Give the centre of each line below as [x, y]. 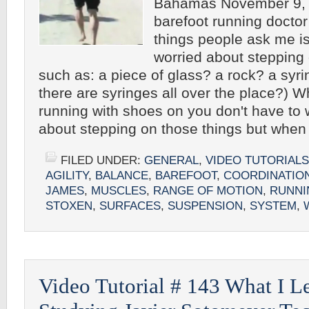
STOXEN [69, 206]
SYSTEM [273, 206]
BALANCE [122, 176]
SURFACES [130, 206]
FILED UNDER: [102, 160]
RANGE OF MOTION [208, 191]
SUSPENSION [205, 206]
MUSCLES [119, 191]
